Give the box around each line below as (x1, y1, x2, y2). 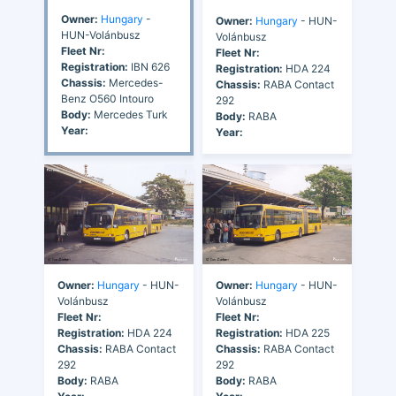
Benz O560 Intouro (61, 92, 154, 106)
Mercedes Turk (91, 108, 168, 122)
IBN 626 (128, 60, 170, 74)
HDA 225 (283, 325, 330, 339)
